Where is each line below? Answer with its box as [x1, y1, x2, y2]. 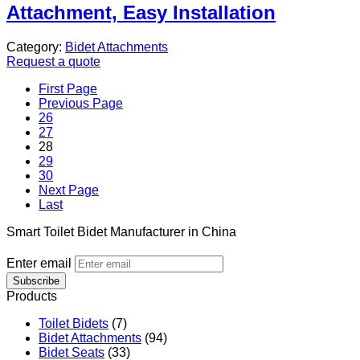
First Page [39, 82, 97, 96]
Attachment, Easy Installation [6, 2, 276, 24]
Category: [6, 40, 65, 55]
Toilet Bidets [39, 317, 108, 331]
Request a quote [6, 55, 100, 69]
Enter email [6, 256, 72, 271]
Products [6, 289, 57, 304]
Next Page [39, 183, 99, 198]
